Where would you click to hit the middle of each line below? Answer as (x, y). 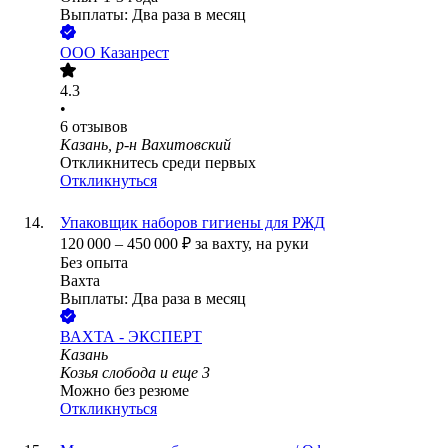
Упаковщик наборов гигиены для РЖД (192, 223)
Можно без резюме (124, 391)
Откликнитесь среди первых (158, 163)
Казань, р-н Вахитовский (145, 145)
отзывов (100, 127)
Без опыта (94, 263)
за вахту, (225, 244)
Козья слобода (108, 373)
